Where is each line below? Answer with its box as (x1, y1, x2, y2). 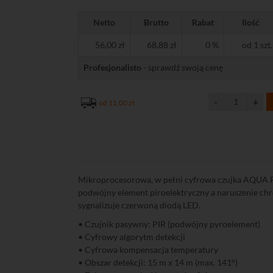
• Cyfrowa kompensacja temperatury (78, 244, 219, 255)
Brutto (143, 17, 169, 27)
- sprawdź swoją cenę (141, 62, 224, 73)
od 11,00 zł (99, 98, 135, 107)
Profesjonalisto (83, 62, 142, 73)
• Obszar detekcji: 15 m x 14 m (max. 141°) (78, 257, 238, 268)
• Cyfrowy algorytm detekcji (78, 232, 186, 242)
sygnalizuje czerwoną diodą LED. (78, 200, 201, 210)
